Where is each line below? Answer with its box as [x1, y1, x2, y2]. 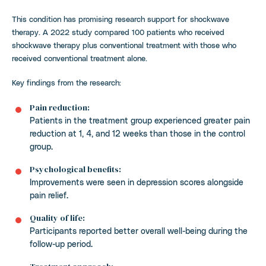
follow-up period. [30, 238, 93, 249]
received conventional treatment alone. [12, 53, 147, 62]
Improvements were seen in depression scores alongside [30, 176, 243, 187]
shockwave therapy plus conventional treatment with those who [12, 40, 236, 49]
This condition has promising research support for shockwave [12, 14, 229, 23]
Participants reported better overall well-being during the [30, 225, 248, 236]
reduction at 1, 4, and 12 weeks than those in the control [30, 128, 245, 138]
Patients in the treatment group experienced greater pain [30, 115, 250, 125]
